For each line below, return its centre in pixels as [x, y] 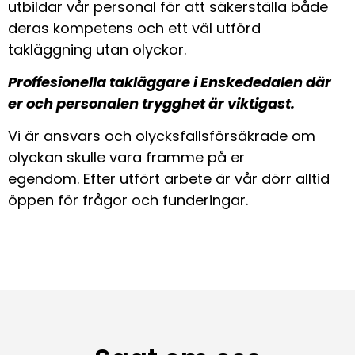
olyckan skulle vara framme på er [126, 158]
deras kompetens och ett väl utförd [134, 28]
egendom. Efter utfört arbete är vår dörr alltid [169, 179]
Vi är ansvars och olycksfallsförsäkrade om [162, 136]
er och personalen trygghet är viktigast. [151, 103]
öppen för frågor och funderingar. [130, 200]
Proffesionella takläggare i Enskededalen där [170, 82]
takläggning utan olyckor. [99, 49]
